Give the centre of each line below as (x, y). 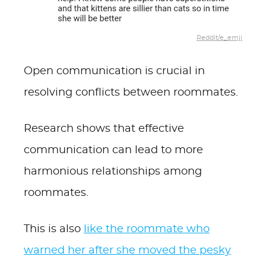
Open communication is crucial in (114, 71)
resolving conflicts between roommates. (131, 93)
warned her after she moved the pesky (127, 251)
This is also (54, 229)
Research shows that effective (104, 129)
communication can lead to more (113, 150)
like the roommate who (147, 229)
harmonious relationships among (113, 172)
